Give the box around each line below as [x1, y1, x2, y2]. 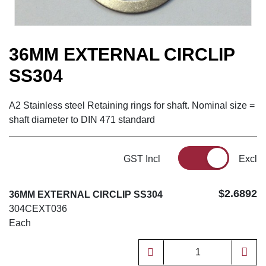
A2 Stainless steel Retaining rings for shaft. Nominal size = [9, 100, 255, 111]
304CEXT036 [9, 204, 67, 214]
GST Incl [123, 154, 160, 164]
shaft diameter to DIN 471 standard [9, 115, 155, 125]
